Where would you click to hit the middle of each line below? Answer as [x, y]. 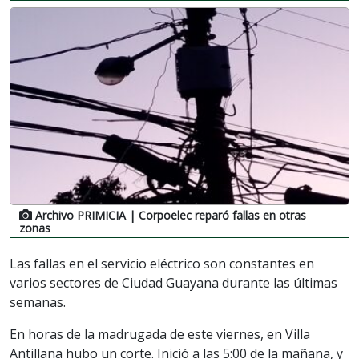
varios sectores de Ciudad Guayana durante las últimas [173, 282]
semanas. [38, 302]
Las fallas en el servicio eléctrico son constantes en [162, 263]
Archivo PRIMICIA [81, 215]
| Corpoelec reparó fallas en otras [216, 215]
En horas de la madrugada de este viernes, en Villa [160, 334]
